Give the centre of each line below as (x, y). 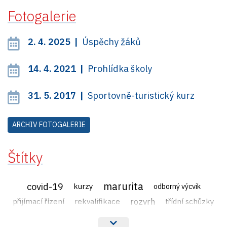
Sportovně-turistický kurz (141, 95)
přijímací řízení (39, 201)
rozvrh (143, 201)
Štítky (25, 158)
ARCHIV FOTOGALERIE (49, 125)
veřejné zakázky (113, 216)
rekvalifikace (97, 201)
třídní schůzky (190, 201)
